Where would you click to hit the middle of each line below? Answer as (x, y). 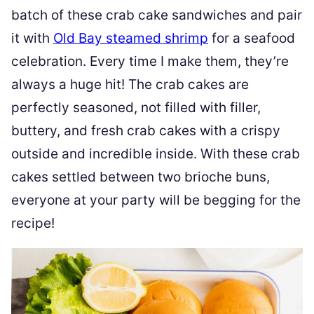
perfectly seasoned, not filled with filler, (136, 108)
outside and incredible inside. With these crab (156, 154)
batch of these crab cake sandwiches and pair (157, 15)
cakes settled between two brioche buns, (141, 177)
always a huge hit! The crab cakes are (130, 85)
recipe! (33, 224)
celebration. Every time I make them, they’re (150, 62)
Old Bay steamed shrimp (131, 39)
